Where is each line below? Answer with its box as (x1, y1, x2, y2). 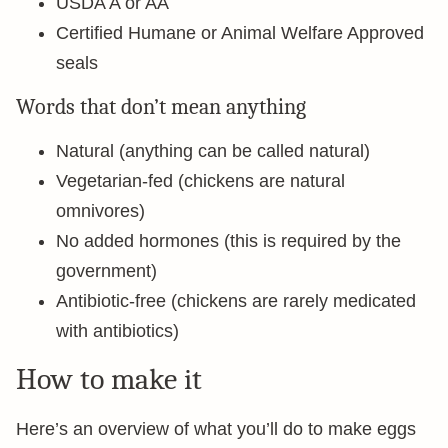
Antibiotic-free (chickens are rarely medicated (56, 291, 416, 311)
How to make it (16, 362, 202, 397)
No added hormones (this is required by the (56, 231, 401, 251)
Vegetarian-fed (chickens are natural (56, 171, 345, 191)
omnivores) (56, 201, 145, 221)
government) (56, 261, 157, 281)
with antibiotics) (56, 321, 179, 341)
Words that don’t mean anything (16, 94, 306, 120)
